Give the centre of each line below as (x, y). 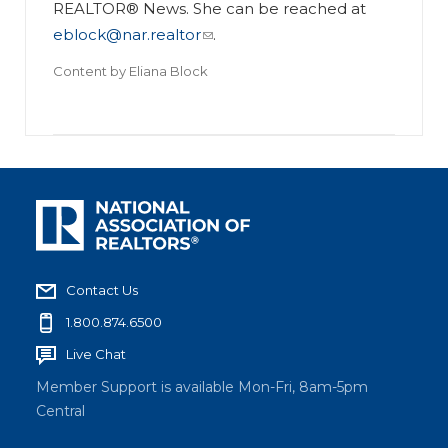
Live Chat (96, 353)
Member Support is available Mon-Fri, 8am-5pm (202, 386)
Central (60, 410)
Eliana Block (169, 71)
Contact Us (102, 289)
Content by (90, 71)
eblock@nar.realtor (127, 35)
